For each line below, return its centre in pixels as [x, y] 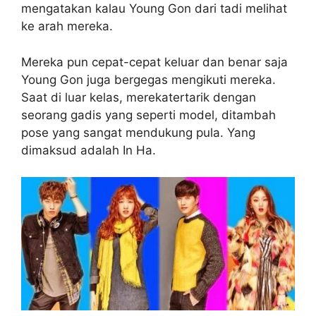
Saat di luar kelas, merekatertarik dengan [139, 97]
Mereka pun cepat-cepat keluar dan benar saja [154, 62]
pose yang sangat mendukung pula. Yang [138, 132]
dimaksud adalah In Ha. [89, 150]
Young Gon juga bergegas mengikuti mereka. [148, 79]
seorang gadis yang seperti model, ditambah [148, 115]
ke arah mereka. [67, 26]
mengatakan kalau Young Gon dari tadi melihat [154, 9]
